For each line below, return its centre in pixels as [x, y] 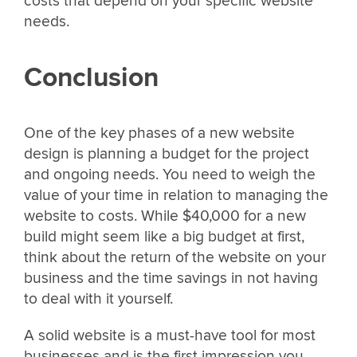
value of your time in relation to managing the [176, 196]
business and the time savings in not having [171, 279]
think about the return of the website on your [175, 258]
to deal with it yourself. [98, 299]
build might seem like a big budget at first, [164, 237]
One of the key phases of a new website [159, 133]
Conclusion [91, 77]
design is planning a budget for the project [167, 154]
